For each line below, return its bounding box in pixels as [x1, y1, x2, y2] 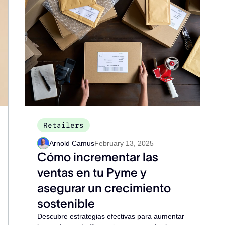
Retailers [43, 121, 84, 129]
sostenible [37, 197, 95, 210]
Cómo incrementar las [37, 150, 159, 164]
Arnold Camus [49, 139, 95, 147]
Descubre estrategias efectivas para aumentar [37, 212, 185, 220]
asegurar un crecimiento [37, 181, 171, 195]
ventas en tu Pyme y [37, 166, 147, 179]
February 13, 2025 [94, 139, 154, 147]
